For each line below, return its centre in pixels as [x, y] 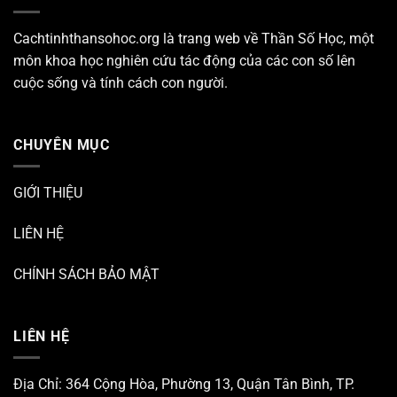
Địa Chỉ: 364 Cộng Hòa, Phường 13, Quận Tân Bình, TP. [184, 385]
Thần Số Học [302, 38]
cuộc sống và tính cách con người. [121, 82]
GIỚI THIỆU [48, 193]
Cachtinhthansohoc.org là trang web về [137, 38]
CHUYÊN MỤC [62, 144]
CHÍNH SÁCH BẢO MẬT [86, 274]
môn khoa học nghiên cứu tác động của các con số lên [184, 60]
